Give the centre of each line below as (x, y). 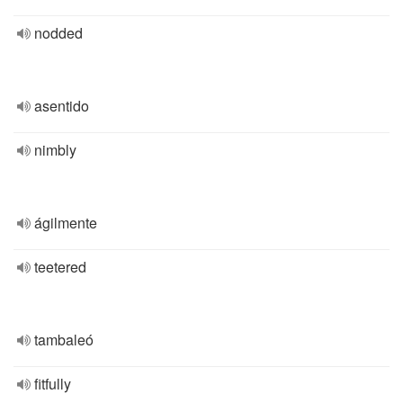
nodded (58, 33)
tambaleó (64, 340)
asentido (62, 106)
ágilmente (66, 223)
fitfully (53, 384)
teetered (60, 267)
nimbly (55, 150)
